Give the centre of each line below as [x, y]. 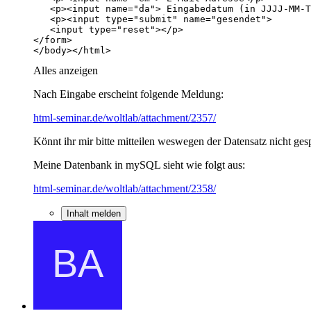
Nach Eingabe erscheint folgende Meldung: [128, 94]
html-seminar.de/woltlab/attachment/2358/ [125, 188]
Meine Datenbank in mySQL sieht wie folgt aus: [139, 165]
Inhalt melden [94, 213]
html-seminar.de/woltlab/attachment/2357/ [125, 117]
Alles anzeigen [66, 70]
